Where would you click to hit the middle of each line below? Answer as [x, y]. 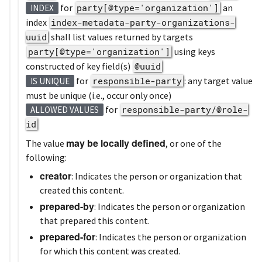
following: [46, 157]
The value [46, 143]
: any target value [218, 80]
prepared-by [67, 206]
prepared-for [68, 236]
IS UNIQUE [50, 81]
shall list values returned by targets [121, 37]
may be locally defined [116, 143]
